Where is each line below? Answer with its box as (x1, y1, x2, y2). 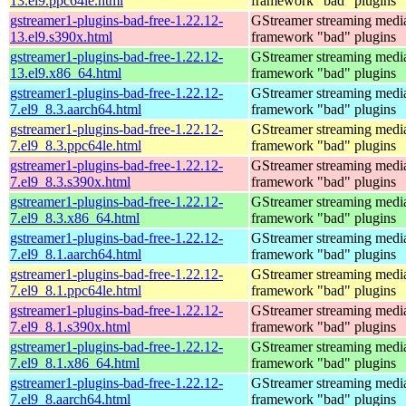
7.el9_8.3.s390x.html (10, 173, 130, 189)
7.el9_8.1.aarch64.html (10, 246, 141, 262)
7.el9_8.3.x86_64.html (10, 209, 140, 226)
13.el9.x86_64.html (10, 64, 121, 81)
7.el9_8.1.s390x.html (10, 318, 130, 334)
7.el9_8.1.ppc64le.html (10, 282, 141, 298)
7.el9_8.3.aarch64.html (10, 101, 141, 117)
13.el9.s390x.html (10, 28, 112, 44)
